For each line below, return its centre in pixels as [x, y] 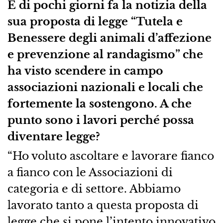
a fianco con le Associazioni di [90, 172]
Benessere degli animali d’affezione [109, 38]
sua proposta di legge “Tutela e [95, 21]
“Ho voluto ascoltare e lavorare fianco [111, 156]
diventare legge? [54, 136]
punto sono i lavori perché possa [101, 120]
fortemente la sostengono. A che [99, 103]
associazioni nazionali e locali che [105, 87]
